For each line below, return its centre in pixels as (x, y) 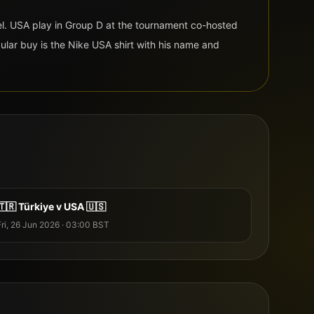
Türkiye (36, 206)
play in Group (63, 25)
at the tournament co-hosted (170, 25)
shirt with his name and (165, 44)
